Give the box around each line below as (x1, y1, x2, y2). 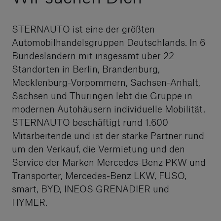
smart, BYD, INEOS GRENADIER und (12, 183, 169, 194)
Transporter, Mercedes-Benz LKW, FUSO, (12, 170, 186, 181)
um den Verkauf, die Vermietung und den (12, 143, 185, 154)
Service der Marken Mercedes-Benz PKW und (12, 156, 206, 168)
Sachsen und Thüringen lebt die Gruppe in (12, 90, 192, 101)
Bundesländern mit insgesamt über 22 (12, 50, 174, 61)
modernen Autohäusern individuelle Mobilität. (12, 103, 205, 114)
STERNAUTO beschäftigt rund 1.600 (12, 116, 168, 128)
